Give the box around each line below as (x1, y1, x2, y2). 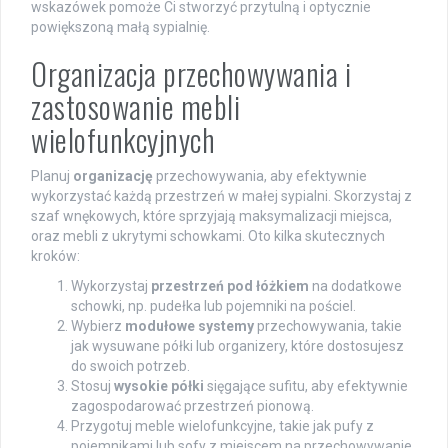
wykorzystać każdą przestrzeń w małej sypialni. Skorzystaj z (31, 187, 412, 204)
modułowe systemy (125, 317, 254, 334)
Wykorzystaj (71, 277, 151, 294)
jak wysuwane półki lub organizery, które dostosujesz (71, 337, 404, 354)
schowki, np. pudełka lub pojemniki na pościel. (71, 297, 356, 314)
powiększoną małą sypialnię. (31, 18, 210, 35)
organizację (73, 167, 153, 184)
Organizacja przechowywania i (31, 50, 351, 96)
